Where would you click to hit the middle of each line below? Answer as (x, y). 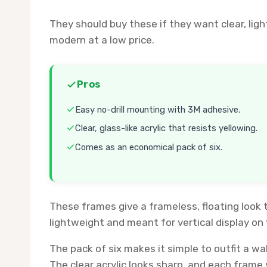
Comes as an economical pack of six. (149, 148)
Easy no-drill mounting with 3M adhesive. (158, 109)
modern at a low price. (102, 40)
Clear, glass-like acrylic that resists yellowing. (166, 128)
